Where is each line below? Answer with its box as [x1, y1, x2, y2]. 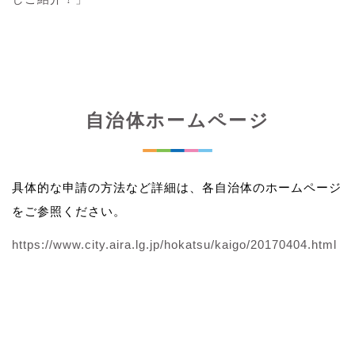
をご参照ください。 [12, 204, 126, 218]
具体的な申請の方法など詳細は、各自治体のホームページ [12, 180, 342, 194]
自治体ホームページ [86, 109, 269, 131]
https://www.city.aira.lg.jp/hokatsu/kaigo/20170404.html [12, 237, 337, 251]
